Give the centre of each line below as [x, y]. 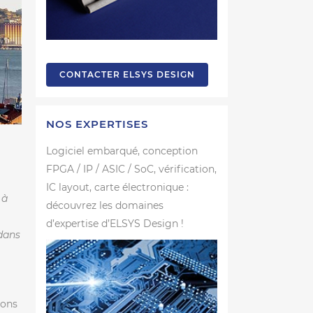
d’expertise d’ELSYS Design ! [115, 223]
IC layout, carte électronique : [117, 187]
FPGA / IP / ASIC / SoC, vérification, [131, 169]
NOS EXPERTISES [97, 124]
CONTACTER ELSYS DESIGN [127, 74]
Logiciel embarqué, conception [122, 151]
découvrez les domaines [105, 205]
